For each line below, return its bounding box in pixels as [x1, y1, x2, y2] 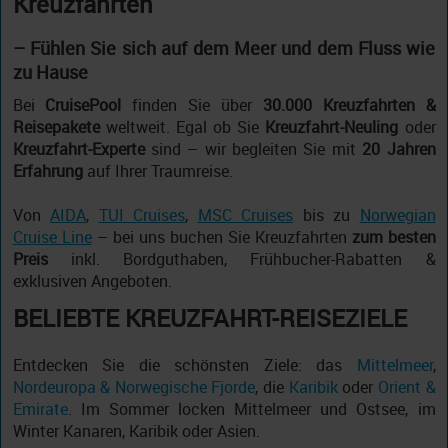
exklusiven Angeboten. [12, 270, 172, 293]
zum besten [351, 226, 436, 249]
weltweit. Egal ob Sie [99, 116, 266, 139]
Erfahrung [12, 160, 83, 183]
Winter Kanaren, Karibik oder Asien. [12, 420, 260, 443]
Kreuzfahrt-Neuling [265, 116, 399, 139]
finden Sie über [121, 94, 263, 117]
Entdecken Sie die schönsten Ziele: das [12, 354, 357, 377]
